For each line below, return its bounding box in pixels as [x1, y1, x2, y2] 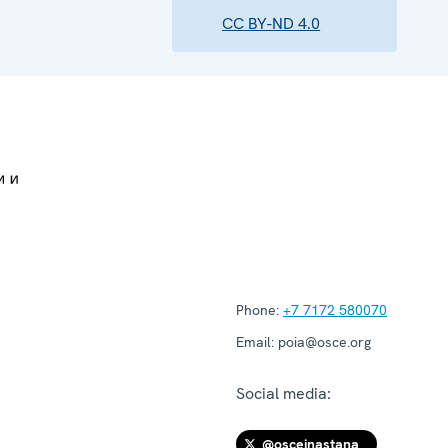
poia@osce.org [274, 332, 371, 351]
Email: [236, 332, 274, 351]
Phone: [236, 300, 279, 319]
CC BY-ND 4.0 [222, 12, 321, 34]
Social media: [236, 382, 331, 404]
